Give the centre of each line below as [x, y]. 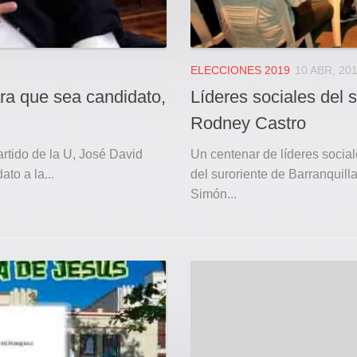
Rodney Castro [248, 123]
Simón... [214, 194]
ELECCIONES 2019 [240, 71]
